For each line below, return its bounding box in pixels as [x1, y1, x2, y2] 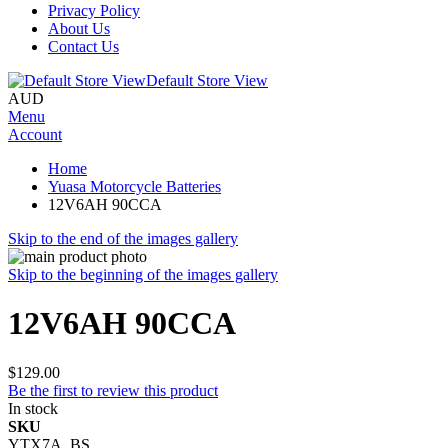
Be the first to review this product [8, 381, 218, 399]
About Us [48, 20, 110, 37]
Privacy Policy [48, 2, 140, 19]
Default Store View [146, 72, 268, 89]
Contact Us [48, 38, 119, 55]
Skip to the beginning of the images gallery [8, 266, 278, 283]
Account [8, 126, 62, 143]
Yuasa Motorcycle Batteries [48, 178, 221, 195]
